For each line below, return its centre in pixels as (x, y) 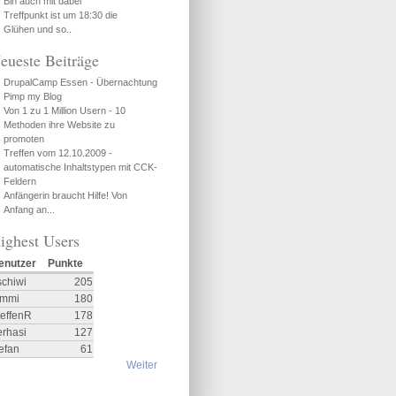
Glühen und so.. (38, 29)
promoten (24, 138)
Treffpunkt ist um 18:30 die (61, 15)
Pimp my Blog (33, 96)
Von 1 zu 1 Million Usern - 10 (65, 110)
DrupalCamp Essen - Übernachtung (80, 82)
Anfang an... (29, 209)
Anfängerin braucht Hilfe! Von (65, 195)
